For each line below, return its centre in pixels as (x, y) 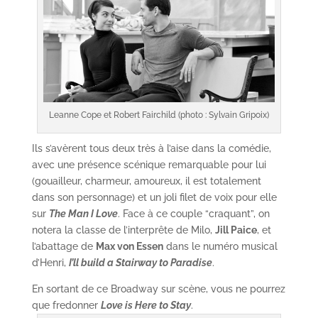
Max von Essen (129, 247)
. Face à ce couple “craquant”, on (193, 214)
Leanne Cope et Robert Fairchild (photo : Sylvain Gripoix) (159, 115)
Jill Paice (236, 230)
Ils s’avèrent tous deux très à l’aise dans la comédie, (151, 149)
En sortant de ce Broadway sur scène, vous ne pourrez (158, 289)
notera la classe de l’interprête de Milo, (123, 230)
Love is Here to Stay (146, 306)
